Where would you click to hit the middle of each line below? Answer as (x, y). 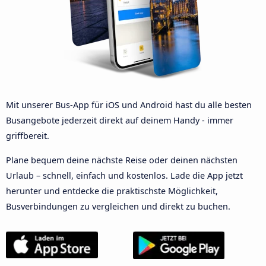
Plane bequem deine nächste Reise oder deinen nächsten (122, 160)
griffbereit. (28, 136)
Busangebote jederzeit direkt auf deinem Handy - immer (120, 121)
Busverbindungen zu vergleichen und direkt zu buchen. (118, 206)
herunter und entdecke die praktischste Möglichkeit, (112, 191)
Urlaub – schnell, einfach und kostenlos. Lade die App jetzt (124, 175)
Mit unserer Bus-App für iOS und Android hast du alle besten (129, 105)
